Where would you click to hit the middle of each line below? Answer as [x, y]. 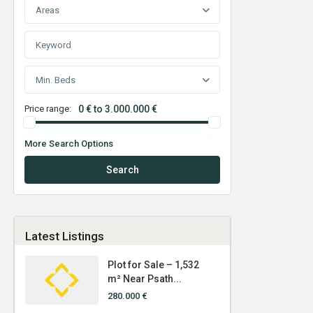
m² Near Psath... [145, 278]
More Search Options [69, 144]
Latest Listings [65, 236]
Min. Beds [56, 80]
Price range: [48, 109]
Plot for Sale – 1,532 [153, 264]
